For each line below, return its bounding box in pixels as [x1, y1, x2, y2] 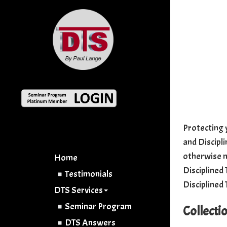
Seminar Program [64, 200, 132, 212]
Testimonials [64, 168, 112, 180]
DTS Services [54, 184, 103, 196]
